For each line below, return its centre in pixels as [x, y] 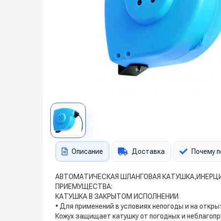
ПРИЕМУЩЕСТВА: [84, 186]
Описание [87, 151]
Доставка [148, 151]
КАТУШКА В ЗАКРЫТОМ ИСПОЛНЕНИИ [117, 196]
